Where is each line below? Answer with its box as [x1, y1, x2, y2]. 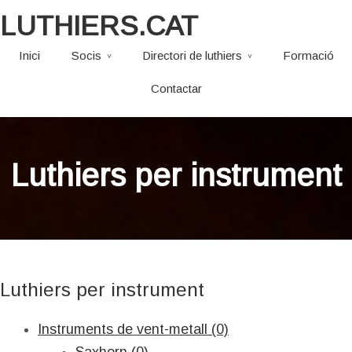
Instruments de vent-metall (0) [38, 321, 229, 337]
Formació [282, 49, 334, 62]
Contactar [150, 82, 202, 95]
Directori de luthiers [141, 49, 242, 62]
